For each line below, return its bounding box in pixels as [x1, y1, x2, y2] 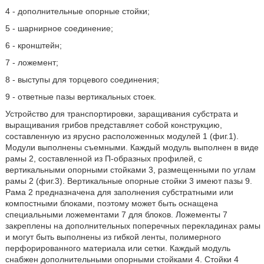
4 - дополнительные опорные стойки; [5, 6, 150, 16]
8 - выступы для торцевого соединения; [5, 75, 159, 84]
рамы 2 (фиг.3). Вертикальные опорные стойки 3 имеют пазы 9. [5, 176, 252, 186]
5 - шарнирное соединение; [5, 24, 113, 33]
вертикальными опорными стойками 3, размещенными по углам [5, 165, 256, 174]
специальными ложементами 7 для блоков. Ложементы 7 [5, 210, 227, 219]
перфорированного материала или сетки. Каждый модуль [5, 243, 230, 253]
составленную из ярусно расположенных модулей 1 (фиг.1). [5, 131, 239, 141]
